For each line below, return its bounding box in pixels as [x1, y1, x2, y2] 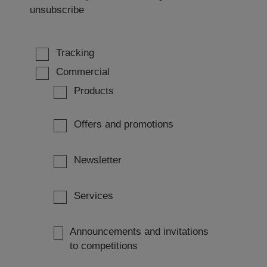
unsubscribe [30, 4, 84, 16]
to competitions [70, 240, 138, 252]
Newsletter [73, 154, 122, 166]
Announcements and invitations [70, 225, 209, 237]
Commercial [55, 66, 110, 77]
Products [73, 85, 114, 97]
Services [73, 190, 113, 201]
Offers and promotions [73, 118, 173, 130]
